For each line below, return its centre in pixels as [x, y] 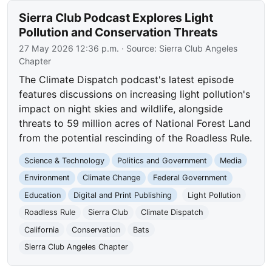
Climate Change [111, 178]
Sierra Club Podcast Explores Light [116, 18]
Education [43, 195]
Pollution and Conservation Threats [119, 32]
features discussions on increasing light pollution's [135, 94]
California [42, 229]
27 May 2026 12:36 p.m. [69, 49]
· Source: [139, 49]
